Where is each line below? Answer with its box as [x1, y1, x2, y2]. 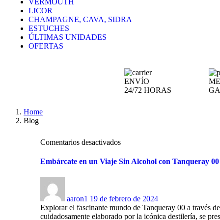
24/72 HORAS [124, 86, 172, 94]
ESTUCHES [28, 24, 69, 32]
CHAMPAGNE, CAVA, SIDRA [28, 15, 132, 24]
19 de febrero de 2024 [90, 194, 158, 203]
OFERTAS [28, 42, 63, 50]
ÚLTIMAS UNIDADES [28, 33, 107, 41]
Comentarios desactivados [40, 138, 121, 146]
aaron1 [67, 194, 88, 203]
